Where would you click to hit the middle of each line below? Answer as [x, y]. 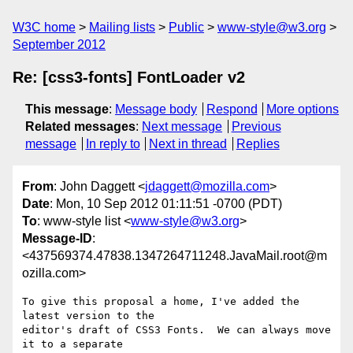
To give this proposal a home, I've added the [161, 302]
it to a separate [72, 344]
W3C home [44, 27]
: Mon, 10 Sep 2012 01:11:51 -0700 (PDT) [166, 204]
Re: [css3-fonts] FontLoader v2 [129, 77]
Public [186, 27]
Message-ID [57, 239]
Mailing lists [122, 27]
